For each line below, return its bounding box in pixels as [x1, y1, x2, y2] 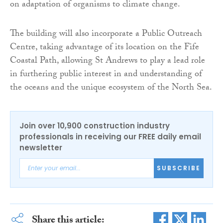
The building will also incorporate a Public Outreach [10, 26, 202, 42]
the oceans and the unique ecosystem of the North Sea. [10, 80, 212, 96]
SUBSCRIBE [157, 164, 201, 173]
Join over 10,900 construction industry [19, 120, 170, 131]
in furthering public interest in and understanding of [10, 67, 202, 83]
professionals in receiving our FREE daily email [19, 131, 201, 142]
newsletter [19, 142, 62, 153]
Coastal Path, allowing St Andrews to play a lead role [10, 53, 205, 69]
